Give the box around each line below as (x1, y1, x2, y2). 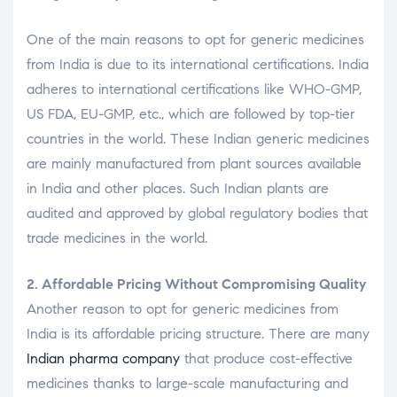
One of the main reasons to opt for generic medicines (27, 30, 364, 48)
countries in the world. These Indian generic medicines (27, 129, 370, 147)
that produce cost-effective (180, 349, 353, 367)
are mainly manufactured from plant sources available (27, 154, 362, 172)
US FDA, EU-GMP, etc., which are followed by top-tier (27, 105, 355, 122)
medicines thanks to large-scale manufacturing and (27, 374, 348, 392)
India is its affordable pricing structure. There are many (27, 324, 370, 342)
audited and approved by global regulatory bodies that (27, 204, 368, 222)
